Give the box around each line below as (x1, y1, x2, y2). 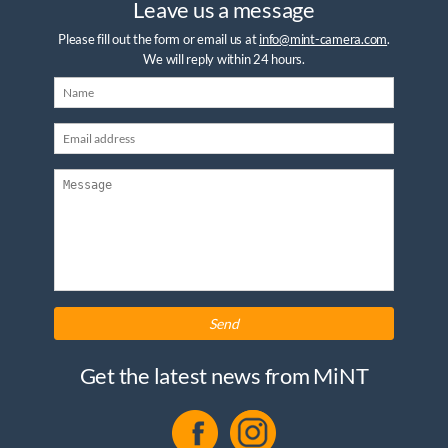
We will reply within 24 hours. (143, 51, 305, 68)
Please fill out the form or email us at (58, 31, 260, 48)
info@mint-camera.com (259, 31, 388, 48)
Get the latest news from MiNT (79, 361, 369, 389)
